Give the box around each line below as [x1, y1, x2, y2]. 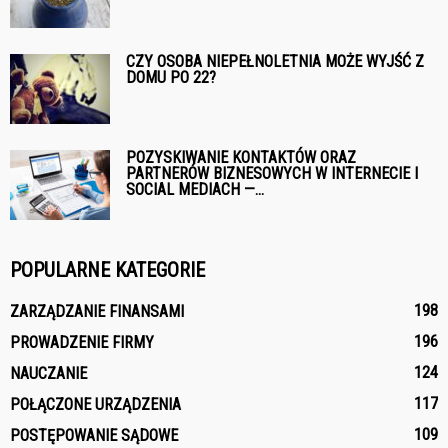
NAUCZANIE [10, 363, 87, 383]
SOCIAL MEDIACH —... [126, 179, 264, 199]
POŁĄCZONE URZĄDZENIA [10, 394, 181, 414]
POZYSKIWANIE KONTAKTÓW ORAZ [126, 147, 356, 167]
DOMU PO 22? [126, 67, 216, 87]
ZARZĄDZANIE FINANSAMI [10, 301, 184, 321]
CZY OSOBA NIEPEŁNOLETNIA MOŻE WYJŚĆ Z [126, 51, 424, 71]
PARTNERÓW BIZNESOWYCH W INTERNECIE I [126, 163, 418, 183]
